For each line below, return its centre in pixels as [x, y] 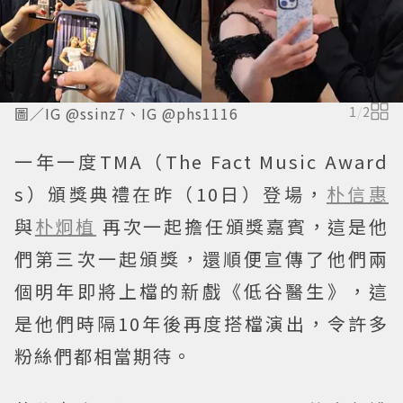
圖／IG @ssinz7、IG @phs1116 [126, 114]
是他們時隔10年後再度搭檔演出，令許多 [201, 324]
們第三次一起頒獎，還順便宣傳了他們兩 [201, 259]
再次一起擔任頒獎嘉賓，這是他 [246, 227]
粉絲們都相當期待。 [103, 356]
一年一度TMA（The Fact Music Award [201, 162]
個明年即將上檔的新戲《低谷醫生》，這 [201, 291]
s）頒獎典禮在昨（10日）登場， [170, 194]
